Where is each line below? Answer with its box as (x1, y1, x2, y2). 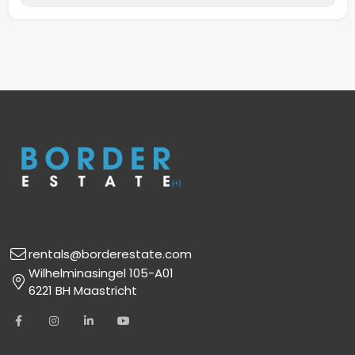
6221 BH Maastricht (28, 282, 137, 300)
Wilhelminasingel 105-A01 (28, 265, 174, 282)
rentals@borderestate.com (28, 246, 192, 263)
